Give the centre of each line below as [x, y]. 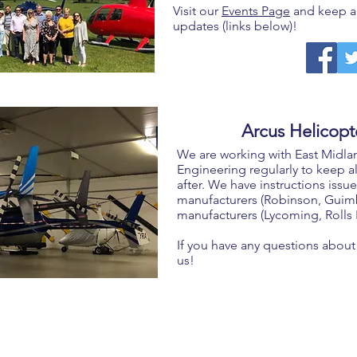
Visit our [197, 11]
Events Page [256, 11]
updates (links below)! [235, 26]
